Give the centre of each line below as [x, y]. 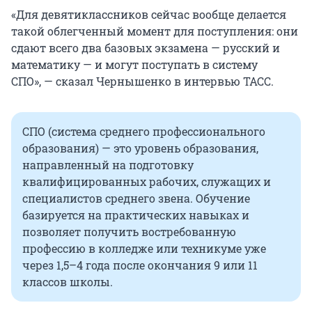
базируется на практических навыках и [136, 215]
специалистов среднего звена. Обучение [136, 198]
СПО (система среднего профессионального [144, 132]
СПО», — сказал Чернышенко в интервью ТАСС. [142, 81]
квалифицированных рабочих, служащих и [147, 182]
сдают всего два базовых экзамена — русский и [146, 48]
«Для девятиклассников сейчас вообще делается [149, 15]
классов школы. [68, 282]
